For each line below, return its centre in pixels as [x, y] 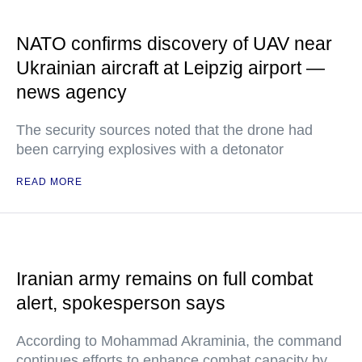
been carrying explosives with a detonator [150, 150]
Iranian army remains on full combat [164, 279]
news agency [72, 93]
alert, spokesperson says [121, 303]
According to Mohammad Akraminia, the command [179, 341]
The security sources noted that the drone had [164, 130]
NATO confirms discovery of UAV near [174, 44]
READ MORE [49, 182]
